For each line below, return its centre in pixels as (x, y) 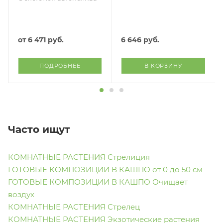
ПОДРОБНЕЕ (60, 66)
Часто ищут (39, 129)
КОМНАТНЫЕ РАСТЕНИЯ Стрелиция (79, 157)
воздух (21, 194)
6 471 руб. (46, 40)
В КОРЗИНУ (163, 66)
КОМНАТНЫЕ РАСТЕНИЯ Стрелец (74, 207)
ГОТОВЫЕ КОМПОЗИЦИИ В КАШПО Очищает (98, 182)
